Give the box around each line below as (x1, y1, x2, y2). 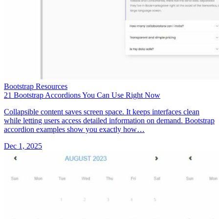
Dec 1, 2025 (4, 141, 42, 150)
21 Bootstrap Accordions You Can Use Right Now (4, 90, 160, 99)
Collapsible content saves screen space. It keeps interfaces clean (4, 107, 199, 116)
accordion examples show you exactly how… (4, 125, 145, 133)
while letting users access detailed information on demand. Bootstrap (4, 116, 215, 125)
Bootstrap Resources (4, 82, 67, 90)
